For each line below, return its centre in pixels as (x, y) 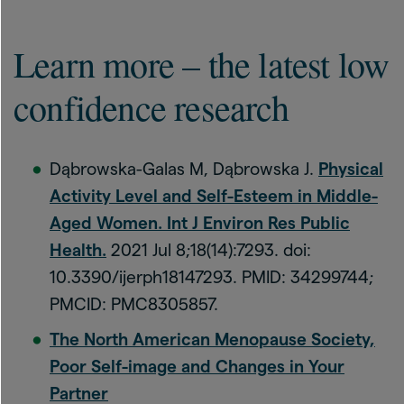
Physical (351, 169)
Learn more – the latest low (202, 63)
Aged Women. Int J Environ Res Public (200, 223)
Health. (78, 250)
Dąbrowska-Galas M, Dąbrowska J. (184, 169)
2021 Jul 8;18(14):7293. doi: (209, 250)
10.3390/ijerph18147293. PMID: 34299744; (211, 277)
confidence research (151, 106)
